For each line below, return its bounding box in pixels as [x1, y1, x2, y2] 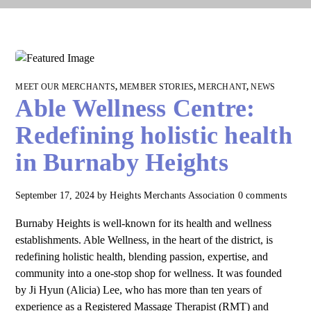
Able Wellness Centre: [15, 94, 255, 122]
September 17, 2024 [15, 190, 95, 201]
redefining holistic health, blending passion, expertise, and [15, 251, 269, 262]
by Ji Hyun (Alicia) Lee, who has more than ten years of [15, 284, 262, 296]
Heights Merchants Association [110, 190, 235, 201]
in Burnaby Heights [15, 149, 228, 176]
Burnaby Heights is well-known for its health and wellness [15, 217, 272, 229]
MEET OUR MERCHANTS [15, 82, 115, 92]
